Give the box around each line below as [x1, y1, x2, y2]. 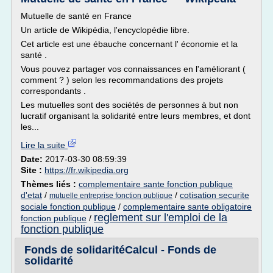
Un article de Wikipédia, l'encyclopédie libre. [21, 25, 190, 35]
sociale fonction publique [21, 202, 116, 211]
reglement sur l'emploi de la [94, 211, 227, 224]
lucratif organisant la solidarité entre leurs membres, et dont [21, 111, 250, 121]
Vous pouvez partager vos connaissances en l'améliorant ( [21, 64, 246, 74]
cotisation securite [180, 190, 249, 200]
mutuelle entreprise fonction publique [49, 191, 172, 200]
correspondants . [21, 86, 86, 96]
